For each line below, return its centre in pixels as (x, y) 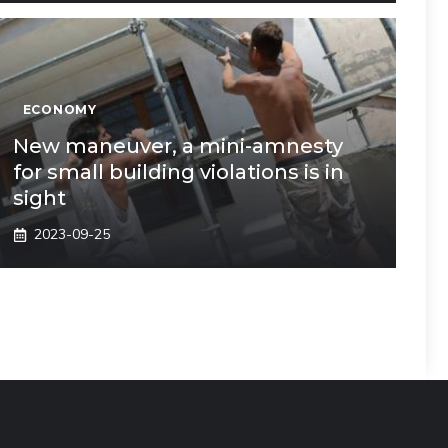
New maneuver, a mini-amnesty (177, 146)
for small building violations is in (178, 172)
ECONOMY (59, 109)
